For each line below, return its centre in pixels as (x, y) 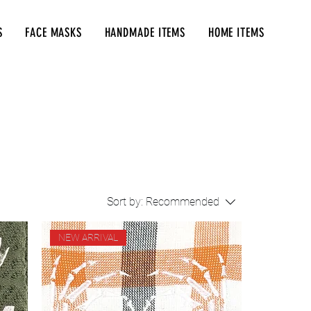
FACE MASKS (54, 33)
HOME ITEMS (236, 33)
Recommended (183, 202)
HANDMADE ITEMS (145, 33)
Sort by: (125, 202)
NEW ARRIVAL (88, 237)
